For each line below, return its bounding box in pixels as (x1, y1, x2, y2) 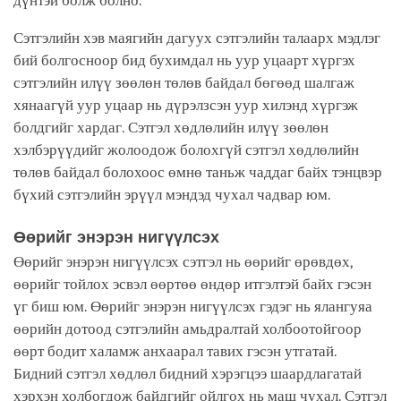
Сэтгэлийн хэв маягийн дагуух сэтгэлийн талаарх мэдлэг (13, 29, 380, 47)
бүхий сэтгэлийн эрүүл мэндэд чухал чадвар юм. (13, 185, 335, 203)
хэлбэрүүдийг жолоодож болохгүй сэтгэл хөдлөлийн (13, 141, 359, 158)
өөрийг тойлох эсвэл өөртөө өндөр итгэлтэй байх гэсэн (13, 275, 371, 293)
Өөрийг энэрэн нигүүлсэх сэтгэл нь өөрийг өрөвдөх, (13, 252, 352, 270)
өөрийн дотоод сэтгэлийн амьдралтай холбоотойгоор (13, 320, 362, 337)
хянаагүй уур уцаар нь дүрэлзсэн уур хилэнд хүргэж (13, 96, 358, 114)
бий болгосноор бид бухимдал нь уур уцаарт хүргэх (13, 51, 355, 69)
